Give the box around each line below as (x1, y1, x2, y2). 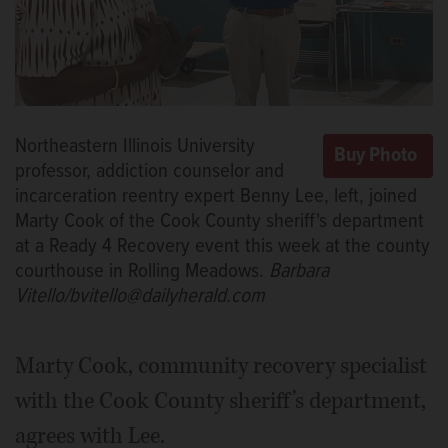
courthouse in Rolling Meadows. (15, 257, 269, 285)
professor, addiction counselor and (15, 157, 284, 185)
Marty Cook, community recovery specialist (15, 350, 427, 381)
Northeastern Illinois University (15, 132, 255, 160)
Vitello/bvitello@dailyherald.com (15, 282, 265, 310)
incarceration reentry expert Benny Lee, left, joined (15, 182, 417, 210)
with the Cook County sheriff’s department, (15, 385, 426, 416)
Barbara (269, 257, 329, 285)
